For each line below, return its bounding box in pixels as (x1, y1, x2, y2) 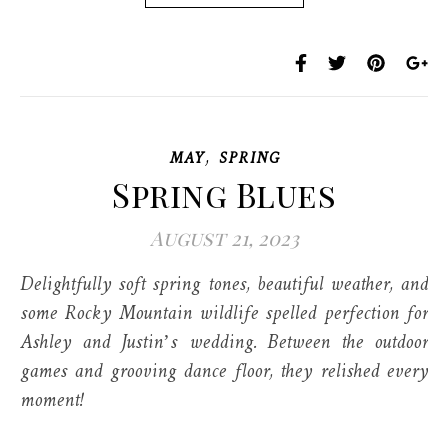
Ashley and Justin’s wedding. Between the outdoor (20, 323, 428, 364)
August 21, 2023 (149, 224, 299, 251)
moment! (20, 381, 82, 422)
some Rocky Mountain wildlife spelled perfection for (20, 294, 428, 335)
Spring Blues (112, 172, 336, 216)
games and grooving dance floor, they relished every (20, 352, 428, 393)
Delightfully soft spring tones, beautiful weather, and (20, 265, 33, 306)
